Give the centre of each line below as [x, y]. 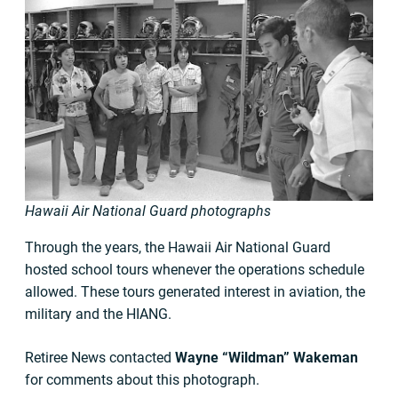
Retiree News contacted [100, 358]
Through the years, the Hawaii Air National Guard [178, 248]
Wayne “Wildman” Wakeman [267, 358]
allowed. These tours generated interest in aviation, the [195, 292]
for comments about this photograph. [142, 380]
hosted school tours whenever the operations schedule [195, 270]
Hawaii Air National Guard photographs [148, 211]
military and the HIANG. [98, 314]
